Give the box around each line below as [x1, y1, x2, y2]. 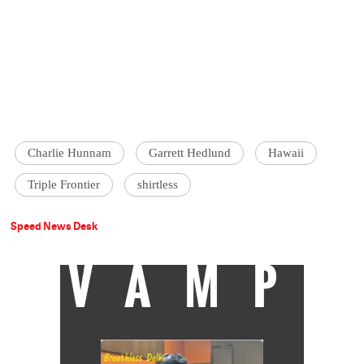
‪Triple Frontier [28, 178, 101, 192]
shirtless [137, 178, 179, 192]
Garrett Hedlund [149, 146, 232, 160]
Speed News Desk [11, 219, 98, 234]
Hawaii [268, 146, 305, 160]
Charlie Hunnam [28, 146, 112, 160]
